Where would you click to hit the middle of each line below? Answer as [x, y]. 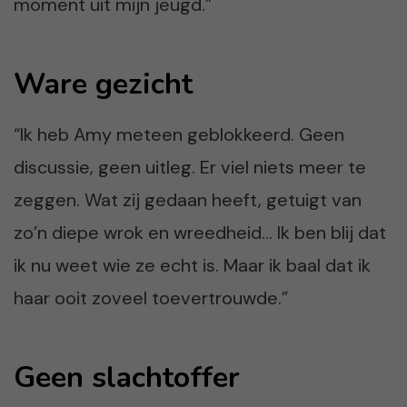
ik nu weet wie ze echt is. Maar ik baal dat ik [192, 265]
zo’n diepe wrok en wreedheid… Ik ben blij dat [200, 232]
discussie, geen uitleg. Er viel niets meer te [190, 167]
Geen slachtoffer [127, 377]
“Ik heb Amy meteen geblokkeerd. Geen [179, 134]
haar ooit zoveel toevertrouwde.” [151, 298]
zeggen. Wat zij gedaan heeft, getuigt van [188, 199]
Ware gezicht [103, 84]
